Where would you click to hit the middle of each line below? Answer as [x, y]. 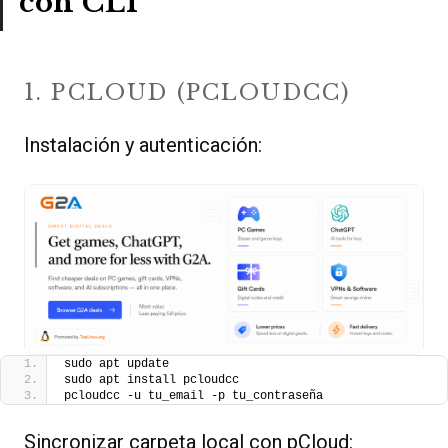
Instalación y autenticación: [143, 144]
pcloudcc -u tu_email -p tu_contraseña [193, 396]
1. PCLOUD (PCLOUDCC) [187, 92]
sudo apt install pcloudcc [151, 380]
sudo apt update [116, 364]
